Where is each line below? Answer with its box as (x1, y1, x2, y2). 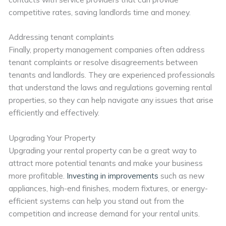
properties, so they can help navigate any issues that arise (9, 95, 214, 105)
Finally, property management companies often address (9, 44, 205, 55)
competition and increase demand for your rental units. (9, 208, 200, 219)
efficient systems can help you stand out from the (9, 196, 185, 206)
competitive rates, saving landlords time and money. (9, 7, 191, 17)
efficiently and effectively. (9, 107, 100, 118)
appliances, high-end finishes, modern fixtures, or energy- (9, 183, 208, 194)
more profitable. (9, 171, 67, 181)
